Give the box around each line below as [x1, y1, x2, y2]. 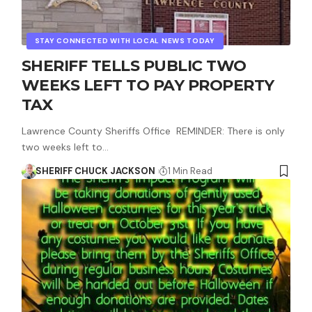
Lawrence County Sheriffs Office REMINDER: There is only [21, 124, 285, 137]
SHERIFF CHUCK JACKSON [36, 164, 156, 177]
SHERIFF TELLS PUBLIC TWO [21, 56, 247, 75]
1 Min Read [167, 164, 212, 177]
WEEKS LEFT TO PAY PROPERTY [21, 75, 274, 95]
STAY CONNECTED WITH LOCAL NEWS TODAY [34, 36, 215, 45]
